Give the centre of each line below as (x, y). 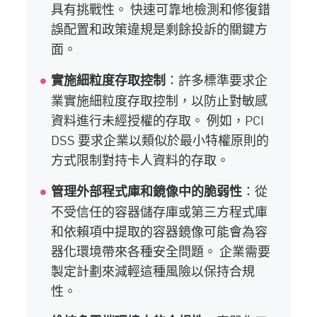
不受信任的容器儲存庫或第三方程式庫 (160, 211)
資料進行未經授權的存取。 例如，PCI (158, 120)
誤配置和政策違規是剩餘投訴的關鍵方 (160, 29)
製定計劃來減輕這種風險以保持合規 (153, 271)
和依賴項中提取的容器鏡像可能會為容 (160, 231)
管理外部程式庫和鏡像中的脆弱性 (147, 191)
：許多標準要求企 (217, 80)
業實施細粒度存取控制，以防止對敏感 (160, 100)
